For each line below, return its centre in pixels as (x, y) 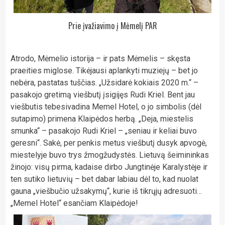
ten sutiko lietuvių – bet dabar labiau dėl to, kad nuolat (104, 179)
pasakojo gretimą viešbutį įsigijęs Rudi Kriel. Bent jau (103, 95)
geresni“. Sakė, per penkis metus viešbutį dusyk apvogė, (109, 143)
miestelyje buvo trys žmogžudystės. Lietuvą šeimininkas (110, 155)
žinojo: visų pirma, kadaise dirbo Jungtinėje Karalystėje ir (109, 167)
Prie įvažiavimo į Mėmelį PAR (113, 25)
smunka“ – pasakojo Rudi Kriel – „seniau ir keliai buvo (104, 131)
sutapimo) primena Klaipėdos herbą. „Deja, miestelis (102, 119)
